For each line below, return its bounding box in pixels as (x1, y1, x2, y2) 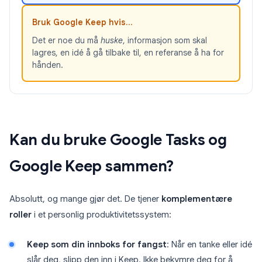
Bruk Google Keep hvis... (32, 17, 133, 28)
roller (9, 209, 32, 220)
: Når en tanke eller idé (167, 239, 252, 250)
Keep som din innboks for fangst (27, 239, 167, 250)
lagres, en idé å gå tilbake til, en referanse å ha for (32, 47, 224, 58)
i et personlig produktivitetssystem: (32, 209, 171, 220)
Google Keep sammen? (9, 157, 174, 176)
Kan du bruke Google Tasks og (9, 130, 227, 150)
